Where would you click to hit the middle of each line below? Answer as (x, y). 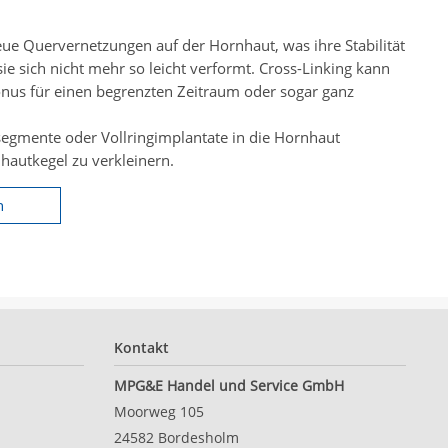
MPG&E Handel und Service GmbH (228, 386)
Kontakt (141, 348)
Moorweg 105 (158, 412)
